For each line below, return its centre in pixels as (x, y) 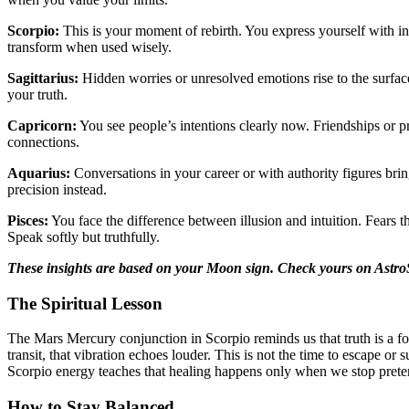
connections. (43, 142)
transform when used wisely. (89, 47)
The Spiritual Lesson (85, 303)
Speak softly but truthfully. (84, 236)
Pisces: (28, 220)
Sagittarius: (43, 78)
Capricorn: (42, 125)
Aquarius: (39, 173)
